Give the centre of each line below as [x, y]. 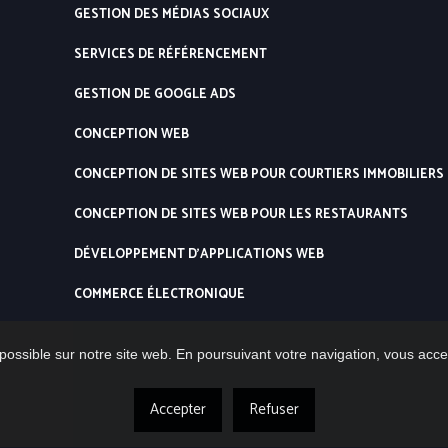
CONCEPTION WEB [132, 135]
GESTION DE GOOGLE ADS [155, 95]
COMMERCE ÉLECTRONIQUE [160, 295]
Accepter [177, 409]
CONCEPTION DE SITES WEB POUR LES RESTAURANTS [241, 215]
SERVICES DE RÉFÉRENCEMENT [171, 55]
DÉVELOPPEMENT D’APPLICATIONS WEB [199, 255]
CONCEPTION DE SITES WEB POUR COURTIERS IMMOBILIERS [259, 175]
